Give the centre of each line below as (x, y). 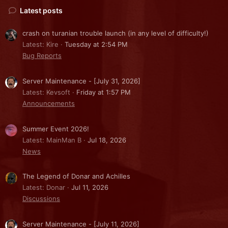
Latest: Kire (40, 45)
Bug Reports (42, 56)
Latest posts (41, 10)
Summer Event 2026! (56, 129)
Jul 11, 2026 (90, 188)
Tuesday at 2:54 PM (96, 45)
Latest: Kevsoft (46, 92)
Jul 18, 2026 (107, 140)
